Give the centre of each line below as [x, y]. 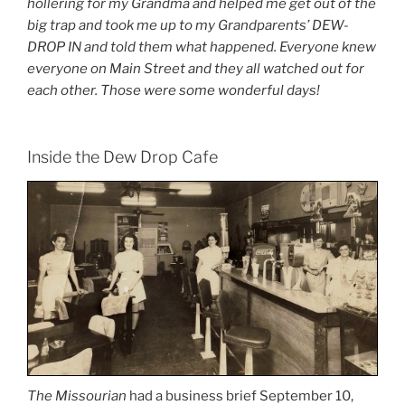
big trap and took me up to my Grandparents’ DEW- [188, 25]
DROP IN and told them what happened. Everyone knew [202, 47]
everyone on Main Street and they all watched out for [196, 68]
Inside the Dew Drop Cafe [122, 157]
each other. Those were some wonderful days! [174, 90]
